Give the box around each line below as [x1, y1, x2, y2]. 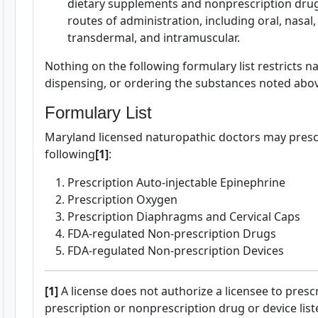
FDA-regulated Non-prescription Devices [67, 243, 284, 258]
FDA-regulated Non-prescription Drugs [67, 226, 276, 241]
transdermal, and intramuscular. [67, 30, 240, 45]
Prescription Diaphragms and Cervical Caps [67, 209, 300, 224]
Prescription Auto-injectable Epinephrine [67, 175, 285, 190]
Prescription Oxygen [67, 192, 177, 207]
